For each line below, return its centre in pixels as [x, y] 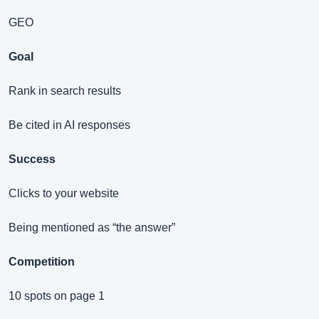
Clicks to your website [64, 194]
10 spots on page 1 [57, 296]
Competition [42, 262]
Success [32, 159]
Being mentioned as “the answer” [92, 228]
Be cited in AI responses [69, 125]
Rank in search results [65, 91]
